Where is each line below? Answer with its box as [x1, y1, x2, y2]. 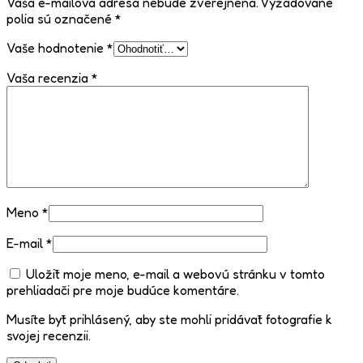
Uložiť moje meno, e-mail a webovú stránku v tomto [26, 266, 325, 283]
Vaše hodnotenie [6, 40, 107, 57]
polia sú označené [6, 11, 115, 28]
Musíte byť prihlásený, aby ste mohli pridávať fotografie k [6, 311, 332, 328]
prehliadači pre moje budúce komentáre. [6, 282, 239, 299]
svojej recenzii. [6, 327, 91, 344]
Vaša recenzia [6, 70, 92, 87]
